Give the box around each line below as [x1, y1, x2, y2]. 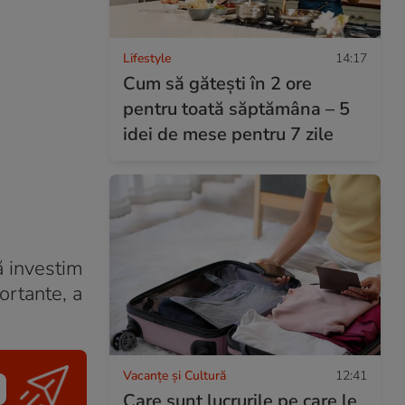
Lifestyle [123, 49, 171, 67]
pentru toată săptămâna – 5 [123, 96, 350, 121]
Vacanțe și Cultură [123, 366, 226, 384]
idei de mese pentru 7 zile [123, 121, 334, 146]
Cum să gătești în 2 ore [123, 71, 312, 96]
